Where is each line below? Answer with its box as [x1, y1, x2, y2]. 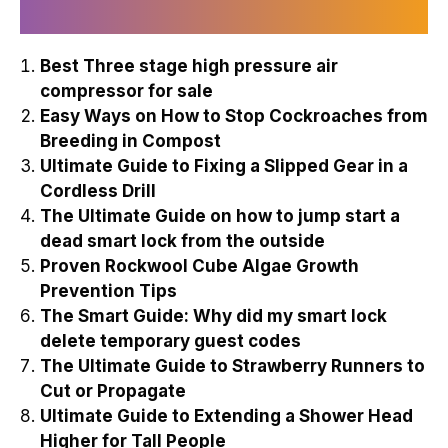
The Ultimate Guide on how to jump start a [40, 205, 400, 226]
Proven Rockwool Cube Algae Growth [40, 255, 359, 276]
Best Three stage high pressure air [40, 55, 338, 76]
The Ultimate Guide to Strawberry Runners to [40, 355, 425, 376]
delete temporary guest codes [40, 330, 301, 351]
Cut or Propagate [40, 380, 186, 401]
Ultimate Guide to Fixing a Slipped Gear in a [40, 155, 408, 176]
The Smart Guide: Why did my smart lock [40, 305, 387, 326]
